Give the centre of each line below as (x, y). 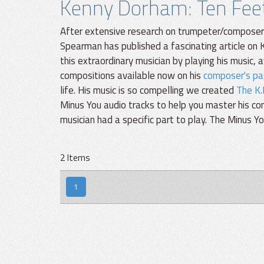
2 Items (75, 157)
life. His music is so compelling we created (148, 90)
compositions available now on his (132, 75)
